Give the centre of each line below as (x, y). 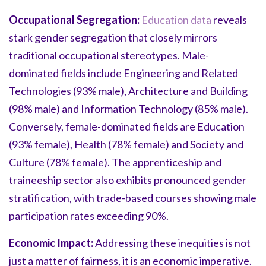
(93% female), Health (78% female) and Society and (126, 144)
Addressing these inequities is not (172, 243)
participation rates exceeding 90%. (89, 215)
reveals (229, 19)
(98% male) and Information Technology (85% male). (129, 108)
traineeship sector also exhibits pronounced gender (128, 180)
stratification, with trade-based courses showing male (133, 197)
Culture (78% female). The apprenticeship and (115, 162)
